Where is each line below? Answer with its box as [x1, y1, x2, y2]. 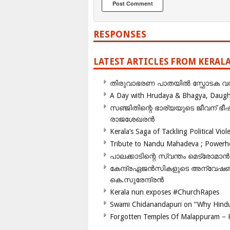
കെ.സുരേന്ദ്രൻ [110, 176, 164, 184]
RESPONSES [93, 29, 146, 40]
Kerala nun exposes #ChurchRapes [110, 188, 219, 197]
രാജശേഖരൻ [110, 115, 155, 124]
